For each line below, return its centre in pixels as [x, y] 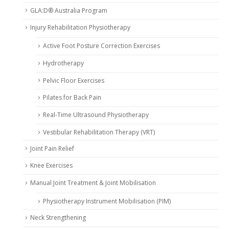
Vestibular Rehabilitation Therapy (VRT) [99, 132]
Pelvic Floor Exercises [74, 80]
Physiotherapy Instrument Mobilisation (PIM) [107, 201]
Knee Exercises [51, 166]
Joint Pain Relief [52, 148]
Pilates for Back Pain [72, 98]
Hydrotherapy [63, 63]
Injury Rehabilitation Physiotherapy [80, 28]
